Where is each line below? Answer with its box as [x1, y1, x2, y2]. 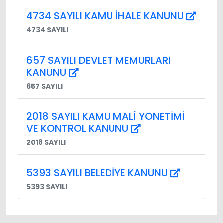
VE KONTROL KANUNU [26, 121, 131, 135]
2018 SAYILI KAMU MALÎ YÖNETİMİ [26, 109, 185, 123]
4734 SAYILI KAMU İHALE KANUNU [26, 8, 186, 23]
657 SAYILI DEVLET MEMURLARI [26, 53, 171, 67]
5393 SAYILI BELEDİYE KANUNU [26, 165, 170, 180]
